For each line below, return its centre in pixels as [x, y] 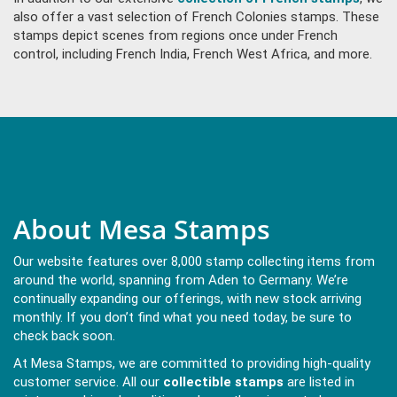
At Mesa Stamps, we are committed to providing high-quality [192, 364]
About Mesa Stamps [142, 230]
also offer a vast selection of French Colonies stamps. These [196, 17]
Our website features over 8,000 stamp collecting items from [194, 262]
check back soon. [64, 336]
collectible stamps [223, 382]
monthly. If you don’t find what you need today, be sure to [183, 318]
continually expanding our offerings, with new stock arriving [187, 299]
